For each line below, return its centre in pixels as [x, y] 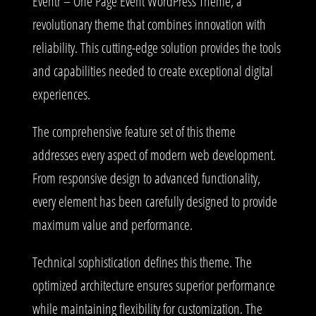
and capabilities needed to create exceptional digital [153, 71]
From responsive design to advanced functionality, [146, 178]
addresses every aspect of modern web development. [154, 154]
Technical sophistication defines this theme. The [142, 262]
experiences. [61, 94]
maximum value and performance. [113, 224]
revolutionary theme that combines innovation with [149, 24]
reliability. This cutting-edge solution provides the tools [157, 47]
